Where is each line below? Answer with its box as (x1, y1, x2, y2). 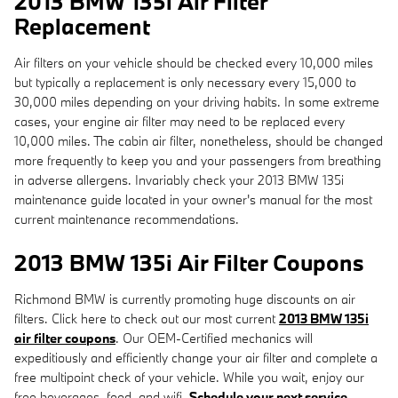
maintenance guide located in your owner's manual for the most (14, 190, 372, 208)
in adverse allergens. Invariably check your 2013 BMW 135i (14, 171, 344, 188)
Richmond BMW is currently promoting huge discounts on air (14, 290, 355, 307)
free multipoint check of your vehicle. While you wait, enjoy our (14, 368, 364, 386)
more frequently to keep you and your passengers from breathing (14, 151, 381, 169)
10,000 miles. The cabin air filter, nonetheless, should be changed (14, 131, 383, 149)
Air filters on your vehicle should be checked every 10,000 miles (14, 53, 373, 71)
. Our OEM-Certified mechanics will (115, 329, 313, 346)
